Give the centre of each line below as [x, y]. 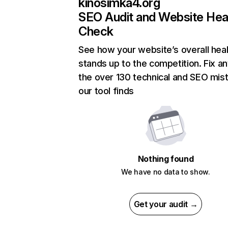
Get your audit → [166, 204]
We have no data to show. [166, 172]
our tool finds [106, 91]
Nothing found [166, 159]
